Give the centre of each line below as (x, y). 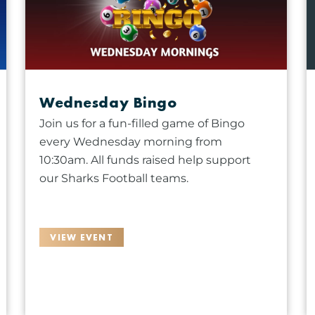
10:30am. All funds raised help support (146, 160)
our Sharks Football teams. (114, 179)
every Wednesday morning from (131, 142)
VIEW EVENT (82, 238)
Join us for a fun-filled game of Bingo (142, 124)
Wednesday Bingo (108, 103)
